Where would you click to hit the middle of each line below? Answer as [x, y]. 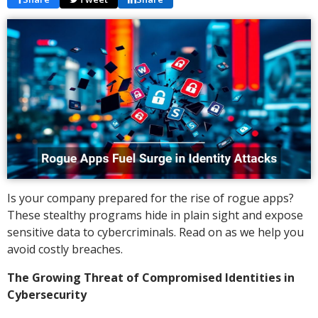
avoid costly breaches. [65, 249]
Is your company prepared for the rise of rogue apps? [150, 198]
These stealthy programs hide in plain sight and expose [155, 215]
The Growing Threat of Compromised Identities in [151, 277]
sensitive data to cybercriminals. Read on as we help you [155, 232]
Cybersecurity [47, 294]
